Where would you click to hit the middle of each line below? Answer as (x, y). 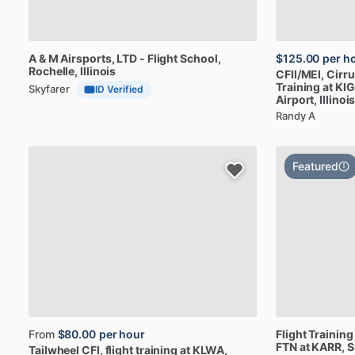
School (199, 58)
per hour (122, 334)
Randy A (296, 116)
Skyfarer (49, 88)
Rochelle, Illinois (73, 71)
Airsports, (88, 58)
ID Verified (119, 89)
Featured (315, 166)
